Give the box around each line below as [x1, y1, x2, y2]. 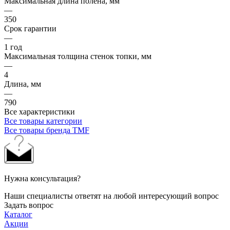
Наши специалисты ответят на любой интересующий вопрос [4, 191, 219, 200]
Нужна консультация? [4, 174, 81, 183]
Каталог [4, 209, 32, 219]
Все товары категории [4, 116, 82, 125]
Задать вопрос [4, 200, 53, 209]
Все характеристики [4, 107, 75, 116]
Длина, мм [4, 79, 41, 88]
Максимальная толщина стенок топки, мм [4, 51, 151, 61]
